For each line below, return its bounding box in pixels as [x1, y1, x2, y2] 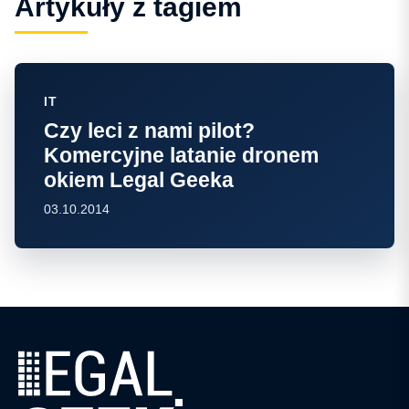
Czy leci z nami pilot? [44, 118, 255, 142]
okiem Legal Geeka [44, 167, 234, 192]
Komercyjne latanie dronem [44, 142, 319, 167]
